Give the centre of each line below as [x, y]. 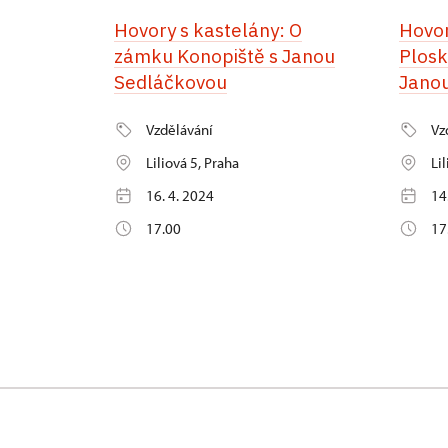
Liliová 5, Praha [192, 163]
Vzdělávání [179, 130]
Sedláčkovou [170, 82]
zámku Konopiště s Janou [224, 56]
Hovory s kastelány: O [208, 30]
